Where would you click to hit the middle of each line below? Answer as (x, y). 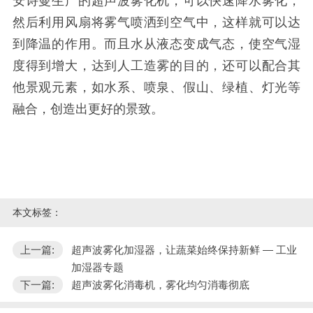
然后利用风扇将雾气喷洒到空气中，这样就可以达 (156, 22)
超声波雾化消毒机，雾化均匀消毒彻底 (160, 285)
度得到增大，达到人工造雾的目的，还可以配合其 (156, 65)
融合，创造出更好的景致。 (88, 109)
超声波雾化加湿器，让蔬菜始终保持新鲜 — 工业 (184, 250)
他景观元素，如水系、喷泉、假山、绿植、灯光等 (156, 87)
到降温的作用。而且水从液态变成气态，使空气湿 (156, 44)
